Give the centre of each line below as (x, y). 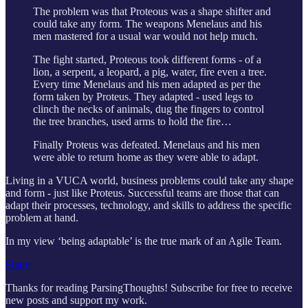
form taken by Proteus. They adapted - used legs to (143, 96)
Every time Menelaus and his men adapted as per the (147, 84)
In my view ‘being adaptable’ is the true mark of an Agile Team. (144, 241)
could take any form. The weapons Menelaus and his (147, 23)
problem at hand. (42, 217)
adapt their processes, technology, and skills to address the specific (148, 205)
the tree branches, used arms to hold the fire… (132, 121)
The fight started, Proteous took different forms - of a (147, 59)
